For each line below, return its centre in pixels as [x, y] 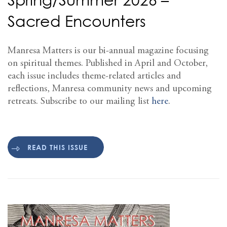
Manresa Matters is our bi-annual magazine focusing [108, 51]
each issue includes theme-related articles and [94, 76]
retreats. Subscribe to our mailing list [80, 101]
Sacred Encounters [77, 21]
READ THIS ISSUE [58, 147]
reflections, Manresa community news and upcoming [110, 89]
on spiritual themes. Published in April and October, [108, 63]
